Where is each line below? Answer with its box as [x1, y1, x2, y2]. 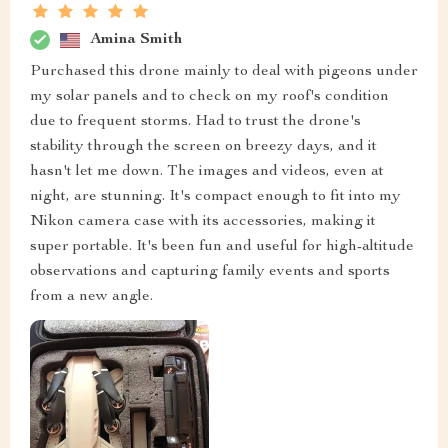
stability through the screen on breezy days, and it [30, 139, 377, 156]
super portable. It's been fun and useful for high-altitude [30, 239, 414, 256]
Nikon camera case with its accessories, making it [30, 214, 376, 231]
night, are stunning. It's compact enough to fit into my [30, 189, 401, 206]
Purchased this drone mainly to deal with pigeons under [30, 64, 418, 81]
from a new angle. [30, 289, 153, 306]
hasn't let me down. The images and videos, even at [30, 164, 384, 181]
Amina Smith [90, 31, 182, 48]
